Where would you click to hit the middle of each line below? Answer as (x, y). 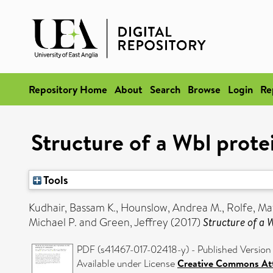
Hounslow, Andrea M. (171, 208)
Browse (204, 89)
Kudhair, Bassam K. (72, 208)
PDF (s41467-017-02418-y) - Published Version (174, 250)
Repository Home (68, 89)
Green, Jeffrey (134, 222)
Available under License (127, 264)
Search (165, 89)
